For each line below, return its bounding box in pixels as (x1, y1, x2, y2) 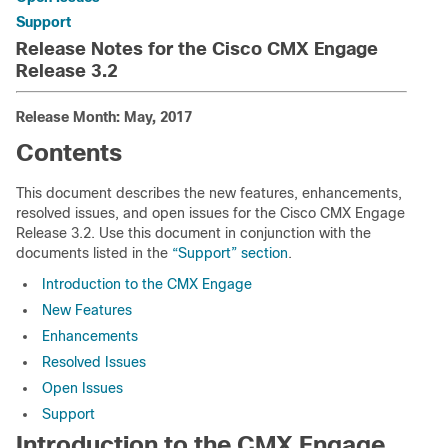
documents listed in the (16, 245, 172, 261)
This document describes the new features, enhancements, (16, 185, 402, 201)
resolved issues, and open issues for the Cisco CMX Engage (16, 205, 405, 221)
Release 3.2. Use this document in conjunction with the (16, 225, 371, 241)
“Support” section (172, 245, 288, 261)
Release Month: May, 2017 (16, 109, 192, 125)
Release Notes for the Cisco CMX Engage (16, 39, 378, 59)
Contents (16, 139, 122, 166)
